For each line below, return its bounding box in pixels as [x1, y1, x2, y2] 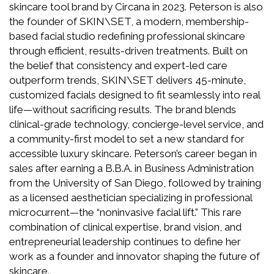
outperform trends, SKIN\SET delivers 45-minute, [9, 73, 246, 86]
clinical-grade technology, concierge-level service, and [9, 117, 264, 130]
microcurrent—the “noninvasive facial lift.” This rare [9, 206, 242, 218]
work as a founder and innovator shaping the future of [9, 250, 260, 262]
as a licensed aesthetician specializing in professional [9, 191, 252, 204]
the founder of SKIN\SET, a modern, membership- [9, 15, 249, 28]
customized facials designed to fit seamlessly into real [9, 88, 260, 101]
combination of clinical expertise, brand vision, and [9, 220, 242, 233]
